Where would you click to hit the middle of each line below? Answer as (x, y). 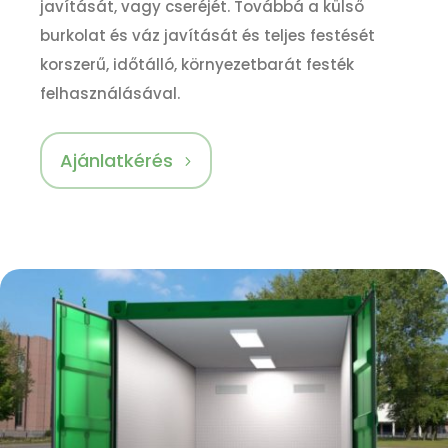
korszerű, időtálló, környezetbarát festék (197, 64)
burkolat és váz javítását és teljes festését (207, 35)
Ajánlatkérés (116, 160)
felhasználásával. (110, 93)
